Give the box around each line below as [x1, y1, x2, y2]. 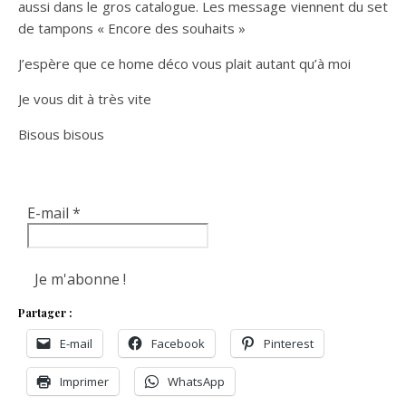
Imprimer [60, 372, 109, 390]
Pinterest [264, 334, 314, 352]
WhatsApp [168, 372, 225, 390]
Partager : [18, 304, 72, 320]
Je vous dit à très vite [18, 89, 151, 108]
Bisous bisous [18, 124, 104, 143]
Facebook [151, 334, 205, 352]
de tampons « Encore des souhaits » [18, 18, 246, 37]
